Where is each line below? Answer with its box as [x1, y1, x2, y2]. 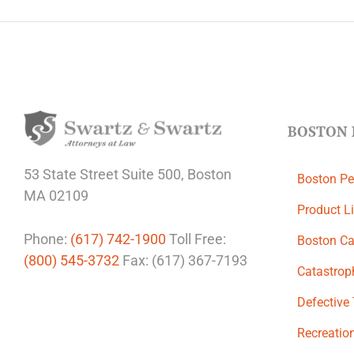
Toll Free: [166, 230, 226, 247]
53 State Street [24, 165, 122, 183]
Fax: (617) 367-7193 [119, 251, 247, 269]
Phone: [24, 230, 70, 247]
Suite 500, [122, 165, 187, 183]
